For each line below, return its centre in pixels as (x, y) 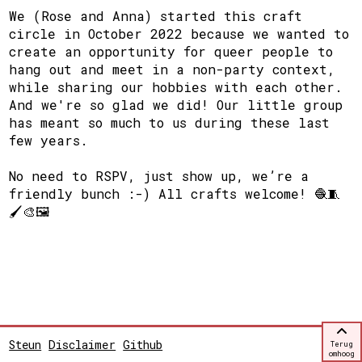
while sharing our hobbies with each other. (176, 86)
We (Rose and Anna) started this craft (156, 15)
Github (143, 344)
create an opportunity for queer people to (171, 51)
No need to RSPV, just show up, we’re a (159, 175)
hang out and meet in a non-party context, (173, 69)
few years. (49, 140)
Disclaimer (82, 344)
